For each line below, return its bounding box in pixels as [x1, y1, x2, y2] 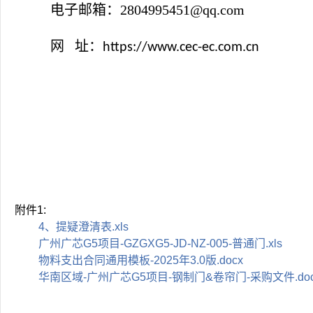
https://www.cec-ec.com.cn [103, 41, 259, 54]
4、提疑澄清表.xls [38, 221, 129, 233]
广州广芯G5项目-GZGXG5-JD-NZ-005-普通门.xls [38, 238, 283, 249]
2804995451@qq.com [120, 2, 245, 17]
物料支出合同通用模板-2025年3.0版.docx [38, 254, 244, 266]
